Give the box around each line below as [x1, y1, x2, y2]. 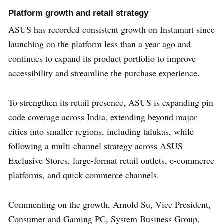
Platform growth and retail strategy [8, 8, 148, 18]
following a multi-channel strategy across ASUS [8, 139, 183, 152]
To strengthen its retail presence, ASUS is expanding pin [8, 96, 213, 108]
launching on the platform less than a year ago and [8, 37, 191, 50]
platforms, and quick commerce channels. [8, 168, 159, 181]
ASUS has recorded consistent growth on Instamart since [8, 23, 215, 35]
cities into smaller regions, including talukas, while [8, 125, 194, 137]
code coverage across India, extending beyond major [8, 110, 197, 123]
